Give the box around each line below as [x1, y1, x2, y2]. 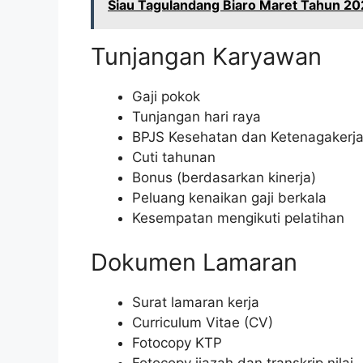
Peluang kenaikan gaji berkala [132, 189, 327, 206]
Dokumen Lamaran [91, 248, 297, 277]
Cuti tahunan [132, 148, 216, 165]
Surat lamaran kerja [132, 294, 259, 311]
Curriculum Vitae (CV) [132, 314, 273, 331]
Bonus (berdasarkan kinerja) [132, 169, 316, 186]
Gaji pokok [132, 88, 200, 105]
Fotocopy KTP [132, 335, 222, 352]
